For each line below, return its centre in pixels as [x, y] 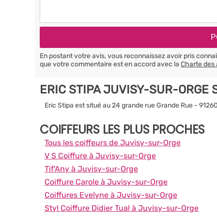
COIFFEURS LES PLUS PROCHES [122, 129]
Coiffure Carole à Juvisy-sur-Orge [106, 182]
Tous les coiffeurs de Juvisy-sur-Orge [113, 142]
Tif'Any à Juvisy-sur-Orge [91, 169]
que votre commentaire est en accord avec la [110, 64]
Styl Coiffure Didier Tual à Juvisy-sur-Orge [122, 208]
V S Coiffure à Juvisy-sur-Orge [100, 155]
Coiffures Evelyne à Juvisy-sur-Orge [111, 195]
